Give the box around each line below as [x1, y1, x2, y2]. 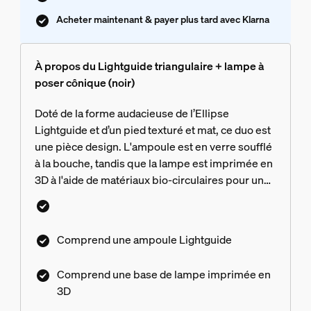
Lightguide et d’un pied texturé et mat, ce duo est [34, 122, 271, 138]
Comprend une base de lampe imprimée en [56, 267, 271, 282]
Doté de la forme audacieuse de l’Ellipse [34, 106, 229, 121]
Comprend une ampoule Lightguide [56, 232, 232, 248]
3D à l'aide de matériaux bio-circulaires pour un [34, 172, 264, 188]
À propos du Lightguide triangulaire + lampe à [34, 58, 264, 74]
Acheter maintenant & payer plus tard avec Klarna [56, 12, 269, 26]
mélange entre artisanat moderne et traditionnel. [34, 189, 271, 205]
